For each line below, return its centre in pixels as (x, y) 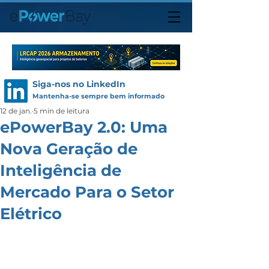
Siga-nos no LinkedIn (79, 84)
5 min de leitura (62, 111)
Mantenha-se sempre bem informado (98, 96)
